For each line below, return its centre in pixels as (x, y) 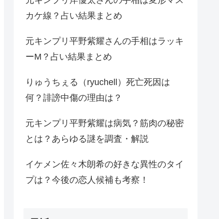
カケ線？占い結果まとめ (74, 15)
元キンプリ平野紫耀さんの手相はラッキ (105, 41)
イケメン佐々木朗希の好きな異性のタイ (105, 164)
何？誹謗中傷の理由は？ (74, 98)
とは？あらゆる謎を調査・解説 (87, 139)
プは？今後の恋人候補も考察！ (87, 180)
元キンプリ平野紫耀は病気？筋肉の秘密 (105, 123)
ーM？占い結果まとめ (69, 56)
